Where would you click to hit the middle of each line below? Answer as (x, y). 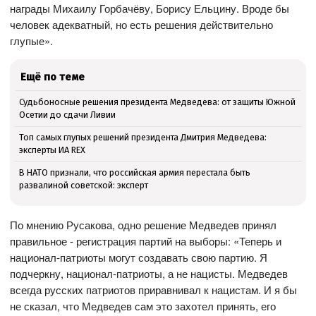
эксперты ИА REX (52, 150)
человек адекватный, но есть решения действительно (142, 25)
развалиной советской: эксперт (83, 185)
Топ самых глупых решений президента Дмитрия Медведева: (142, 137)
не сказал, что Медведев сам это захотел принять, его (143, 306)
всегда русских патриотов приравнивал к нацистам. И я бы (154, 290)
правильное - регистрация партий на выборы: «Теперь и (146, 241)
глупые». (32, 41)
